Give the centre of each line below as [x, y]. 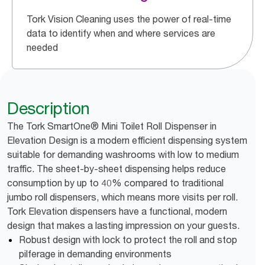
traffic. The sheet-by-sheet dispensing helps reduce [117, 169]
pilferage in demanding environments [95, 254]
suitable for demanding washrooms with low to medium [123, 154]
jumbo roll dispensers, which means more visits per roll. [122, 197]
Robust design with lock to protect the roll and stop [128, 240]
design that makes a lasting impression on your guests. [123, 225]
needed [42, 47]
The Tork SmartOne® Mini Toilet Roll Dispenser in [112, 126]
